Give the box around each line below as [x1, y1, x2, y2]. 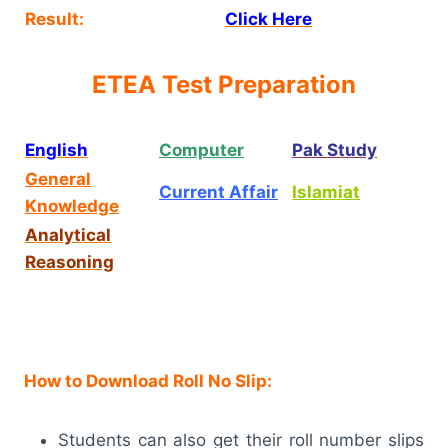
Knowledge [25, 195, 119, 216]
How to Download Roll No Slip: [24, 370, 272, 391]
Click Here [225, 8, 312, 29]
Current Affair [159, 181, 278, 202]
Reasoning [25, 251, 114, 272]
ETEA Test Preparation [92, 69, 356, 99]
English [25, 139, 88, 160]
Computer [159, 139, 244, 160]
